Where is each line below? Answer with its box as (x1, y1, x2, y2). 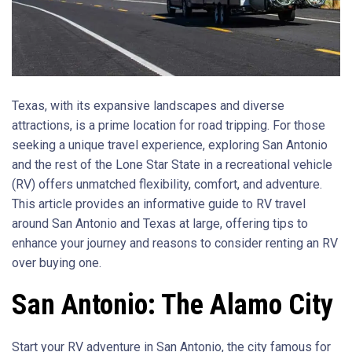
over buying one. (12, 255, 101, 270)
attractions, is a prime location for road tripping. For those (12, 117, 325, 133)
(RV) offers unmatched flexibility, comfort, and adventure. (12, 176, 322, 192)
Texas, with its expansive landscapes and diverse (12, 97, 284, 113)
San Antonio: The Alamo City (12, 288, 333, 321)
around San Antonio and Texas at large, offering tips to (12, 215, 308, 231)
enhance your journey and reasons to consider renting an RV (12, 235, 338, 251)
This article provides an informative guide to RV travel (12, 196, 306, 211)
